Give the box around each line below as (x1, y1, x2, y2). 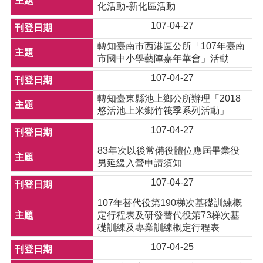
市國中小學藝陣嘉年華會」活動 (97, 53, 230, 63)
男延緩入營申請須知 (97, 158, 183, 168)
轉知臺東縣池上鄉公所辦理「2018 (97, 93, 241, 103)
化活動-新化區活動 (97, 1, 176, 11)
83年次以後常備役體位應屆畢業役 (97, 146, 240, 156)
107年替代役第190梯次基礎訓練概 (97, 198, 242, 208)
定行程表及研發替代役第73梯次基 (97, 210, 240, 220)
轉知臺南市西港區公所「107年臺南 (97, 41, 245, 51)
